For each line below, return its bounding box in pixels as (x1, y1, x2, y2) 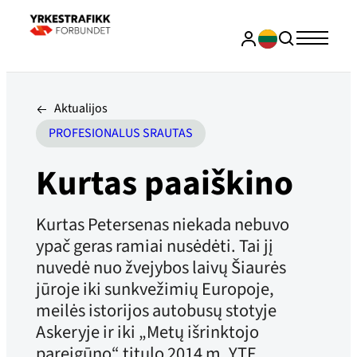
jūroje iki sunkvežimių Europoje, (35, 276, 274, 302)
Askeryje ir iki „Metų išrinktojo (35, 319, 259, 345)
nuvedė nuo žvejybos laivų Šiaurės (35, 254, 286, 280)
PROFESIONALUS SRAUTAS (48, 124, 193, 142)
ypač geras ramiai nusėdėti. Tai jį (35, 233, 273, 259)
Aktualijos (53, 100, 108, 117)
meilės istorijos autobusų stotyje (35, 297, 277, 324)
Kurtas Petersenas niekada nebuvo (35, 211, 289, 237)
